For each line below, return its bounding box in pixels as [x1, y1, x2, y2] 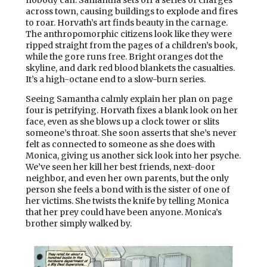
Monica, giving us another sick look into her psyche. [26, 150, 241, 161]
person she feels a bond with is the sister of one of [26, 184, 230, 195]
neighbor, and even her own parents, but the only [26, 173, 229, 184]
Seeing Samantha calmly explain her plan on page [26, 94, 232, 104]
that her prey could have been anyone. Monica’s [26, 207, 222, 218]
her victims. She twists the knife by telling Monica [26, 195, 229, 206]
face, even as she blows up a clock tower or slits [26, 116, 219, 127]
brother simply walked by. [26, 218, 132, 229]
